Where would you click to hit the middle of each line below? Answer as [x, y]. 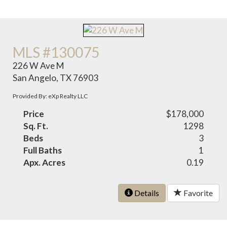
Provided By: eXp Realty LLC [50, 96]
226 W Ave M [39, 65]
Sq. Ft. [36, 126]
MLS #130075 [56, 52]
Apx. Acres [45, 162]
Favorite [197, 193]
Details [146, 193]
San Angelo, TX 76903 [56, 78]
